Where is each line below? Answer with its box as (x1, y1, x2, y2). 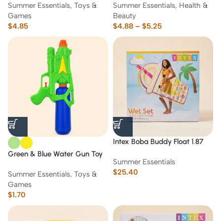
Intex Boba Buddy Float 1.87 (113, 137, 203, 146)
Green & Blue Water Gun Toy (8, 149, 103, 158)
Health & (179, 1, 208, 10)
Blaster (8, 160, 31, 169)
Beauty (113, 11, 136, 20)
